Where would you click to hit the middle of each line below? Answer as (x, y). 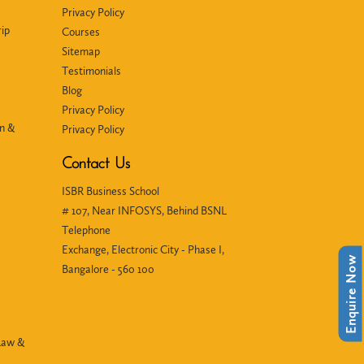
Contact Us (96, 164)
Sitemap (81, 52)
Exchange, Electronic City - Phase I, (143, 250)
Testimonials (91, 71)
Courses (81, 32)
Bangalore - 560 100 (108, 269)
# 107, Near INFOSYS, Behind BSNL (144, 211)
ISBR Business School (110, 191)
